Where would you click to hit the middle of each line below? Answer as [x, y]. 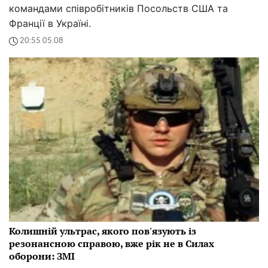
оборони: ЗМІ [42, 256]
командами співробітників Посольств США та [118, 8]
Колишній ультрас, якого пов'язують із [103, 231]
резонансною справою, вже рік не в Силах [112, 244]
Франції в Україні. [50, 23]
